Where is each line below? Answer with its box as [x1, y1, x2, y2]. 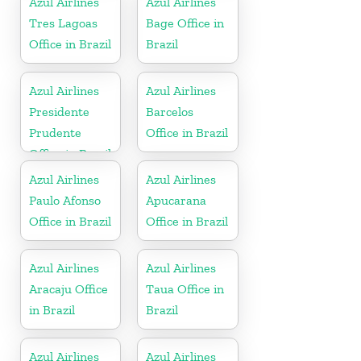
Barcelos [146, 103, 194, 119]
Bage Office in [146, 15, 225, 31]
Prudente [29, 124, 81, 140]
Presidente [29, 103, 89, 119]
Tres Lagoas [29, 15, 98, 31]
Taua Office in [146, 280, 225, 297]
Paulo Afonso [29, 192, 101, 208]
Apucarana [146, 192, 207, 208]
